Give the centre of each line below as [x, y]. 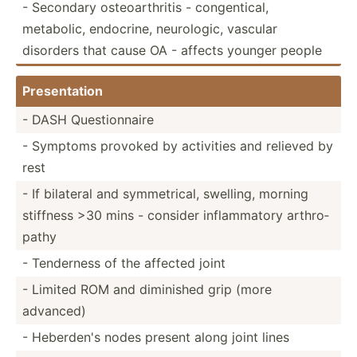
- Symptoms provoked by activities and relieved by [178, 145]
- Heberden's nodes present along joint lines [156, 337]
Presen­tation [63, 90]
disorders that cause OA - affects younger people [172, 50]
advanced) [54, 310]
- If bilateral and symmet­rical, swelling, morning [165, 193]
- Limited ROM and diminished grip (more [147, 289]
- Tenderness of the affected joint [124, 263]
